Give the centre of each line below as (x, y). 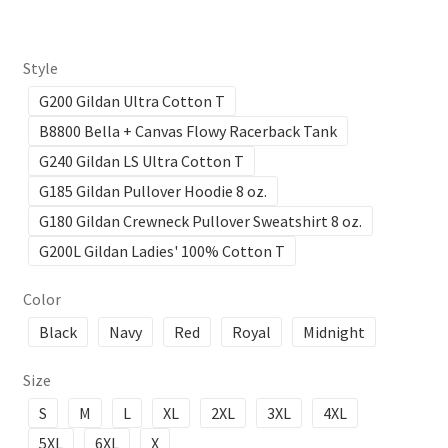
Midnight (333, 332)
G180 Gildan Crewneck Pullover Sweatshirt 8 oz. (200, 221)
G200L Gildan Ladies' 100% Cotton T (161, 251)
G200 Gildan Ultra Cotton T (131, 101)
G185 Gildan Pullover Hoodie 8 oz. (152, 191)
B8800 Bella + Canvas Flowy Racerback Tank (187, 131)
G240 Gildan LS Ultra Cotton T (141, 161)
